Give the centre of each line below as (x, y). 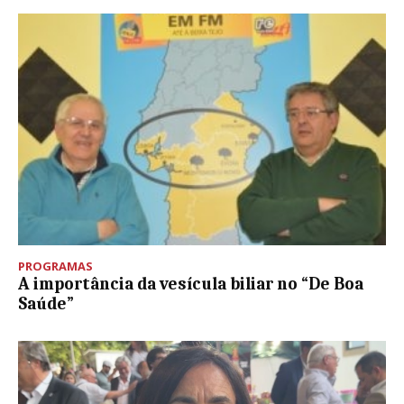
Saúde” (46, 304)
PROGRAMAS (55, 266)
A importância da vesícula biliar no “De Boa (191, 285)
